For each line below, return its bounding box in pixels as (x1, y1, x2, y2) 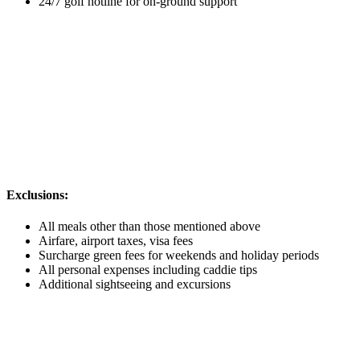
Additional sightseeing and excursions (39, 277, 231, 292)
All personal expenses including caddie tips (39, 263, 257, 277)
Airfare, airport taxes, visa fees (39, 234, 193, 248)
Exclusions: (6, 188, 68, 202)
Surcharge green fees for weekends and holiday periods (39, 248, 332, 263)
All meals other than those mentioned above (39, 219, 260, 234)
